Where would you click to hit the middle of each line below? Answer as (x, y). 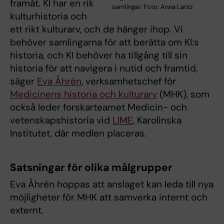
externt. (28, 210)
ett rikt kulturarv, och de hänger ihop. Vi (96, 29)
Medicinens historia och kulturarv (83, 94)
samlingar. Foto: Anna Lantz (152, 6)
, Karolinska (157, 120)
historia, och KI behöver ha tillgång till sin (99, 55)
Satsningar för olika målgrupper (91, 167)
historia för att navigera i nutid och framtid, (104, 68)
